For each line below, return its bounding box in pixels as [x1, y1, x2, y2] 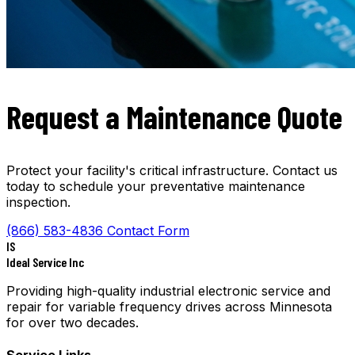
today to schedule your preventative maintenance [6, 177, 305, 194]
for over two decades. [6, 314, 139, 330]
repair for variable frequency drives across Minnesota [6, 298, 332, 315]
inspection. [6, 193, 71, 210]
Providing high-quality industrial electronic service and [6, 282, 330, 299]
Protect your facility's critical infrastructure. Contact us [6, 162, 338, 178]
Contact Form [107, 222, 189, 239]
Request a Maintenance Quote [6, 97, 342, 136]
